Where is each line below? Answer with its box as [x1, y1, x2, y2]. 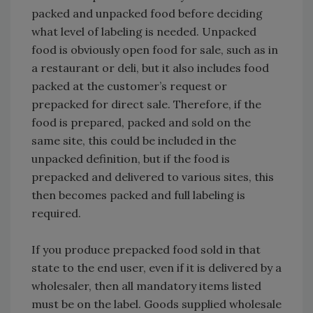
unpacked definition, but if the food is [31, 152, 230, 166]
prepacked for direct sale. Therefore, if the [31, 97, 261, 112]
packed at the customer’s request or [31, 79, 227, 94]
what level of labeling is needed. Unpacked [31, 24, 256, 39]
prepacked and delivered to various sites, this [31, 170, 274, 184]
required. [31, 206, 81, 221]
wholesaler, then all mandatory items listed [31, 279, 261, 293]
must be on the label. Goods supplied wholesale [31, 297, 282, 312]
